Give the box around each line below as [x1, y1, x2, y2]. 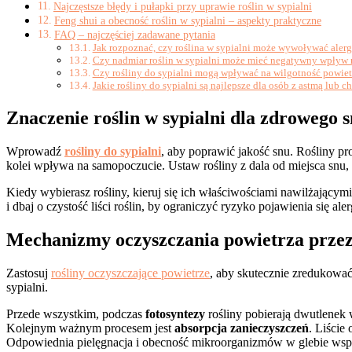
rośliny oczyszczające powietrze [51, 266, 210, 280]
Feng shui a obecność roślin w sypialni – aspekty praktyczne [53, 14, 321, 27]
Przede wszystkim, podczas [6, 306, 145, 321]
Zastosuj [6, 266, 51, 280]
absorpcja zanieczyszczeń [174, 321, 309, 335]
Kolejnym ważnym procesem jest [6, 321, 174, 335]
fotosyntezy [145, 306, 205, 321]
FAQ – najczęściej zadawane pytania [53, 28, 215, 42]
